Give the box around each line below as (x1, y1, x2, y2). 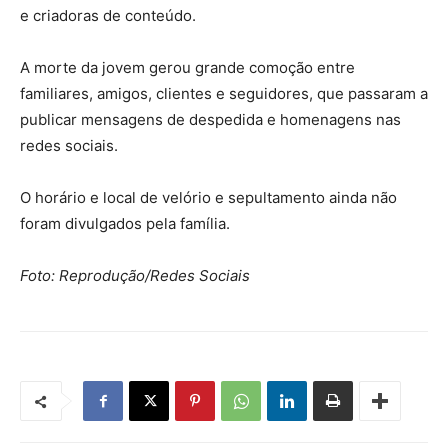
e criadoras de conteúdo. (20, 6, 196, 26)
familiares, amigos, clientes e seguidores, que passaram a (20, 84, 428, 104)
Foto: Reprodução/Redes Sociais (20, 266, 250, 286)
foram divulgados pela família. (20, 214, 230, 234)
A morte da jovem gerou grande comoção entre (20, 58, 355, 78)
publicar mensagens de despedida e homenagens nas (20, 110, 401, 130)
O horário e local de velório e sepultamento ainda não (20, 188, 397, 208)
